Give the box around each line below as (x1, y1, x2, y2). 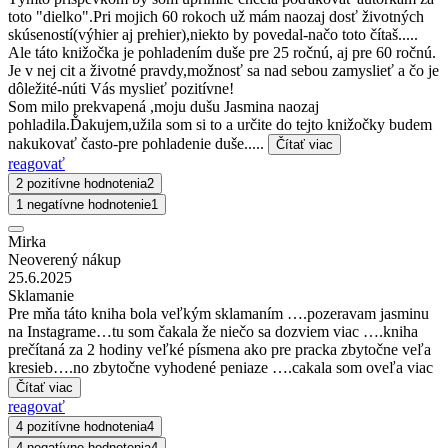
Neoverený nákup (8, 251, 121, 269)
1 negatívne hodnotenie (16, 197, 151, 213)
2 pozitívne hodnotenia (16, 176, 147, 192)
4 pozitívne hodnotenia (16, 419, 147, 435)
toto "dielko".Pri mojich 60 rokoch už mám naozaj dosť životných (8, 8, 424, 26)
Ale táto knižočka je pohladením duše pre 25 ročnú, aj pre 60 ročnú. (8, 44, 436, 62)
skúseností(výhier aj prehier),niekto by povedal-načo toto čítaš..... (8, 26, 418, 44)
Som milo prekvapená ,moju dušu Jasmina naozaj (8, 98, 319, 116)
